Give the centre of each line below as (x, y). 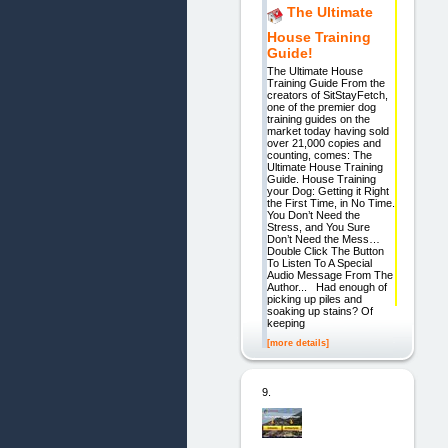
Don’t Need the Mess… (323, 239)
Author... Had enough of (326, 287)
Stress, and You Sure (318, 227)
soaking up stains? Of (319, 311)
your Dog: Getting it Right (327, 191)
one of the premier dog (321, 107)
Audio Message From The (329, 275)
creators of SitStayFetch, (327, 95)
